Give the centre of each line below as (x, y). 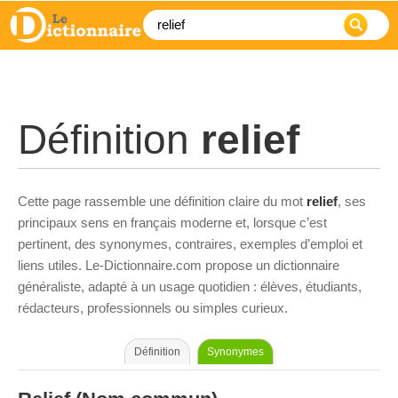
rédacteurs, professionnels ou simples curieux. (153, 308)
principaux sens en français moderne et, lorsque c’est (172, 223)
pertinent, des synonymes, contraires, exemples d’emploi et (190, 244)
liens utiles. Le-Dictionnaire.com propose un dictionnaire (179, 265)
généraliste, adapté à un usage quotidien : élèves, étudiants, (190, 287)
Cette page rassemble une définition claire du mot (162, 201)
